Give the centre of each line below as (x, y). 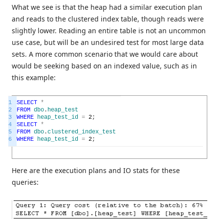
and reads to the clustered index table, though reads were (108, 19)
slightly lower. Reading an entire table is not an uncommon (109, 31)
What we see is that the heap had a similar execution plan (107, 7)
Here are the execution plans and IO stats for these (96, 171)
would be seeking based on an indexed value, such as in (104, 66)
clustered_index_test (82, 132)
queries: (25, 182)
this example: (34, 78)
